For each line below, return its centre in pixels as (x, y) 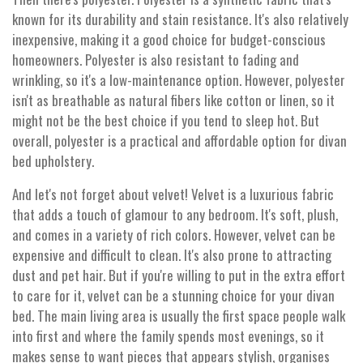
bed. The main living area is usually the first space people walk (179, 316)
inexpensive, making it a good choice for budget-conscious (169, 40)
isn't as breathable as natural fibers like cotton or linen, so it (173, 100)
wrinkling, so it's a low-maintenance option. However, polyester (179, 80)
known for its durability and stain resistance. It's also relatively (180, 19)
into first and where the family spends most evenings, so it (168, 336)
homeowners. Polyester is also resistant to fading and (156, 60)
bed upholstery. (53, 161)
